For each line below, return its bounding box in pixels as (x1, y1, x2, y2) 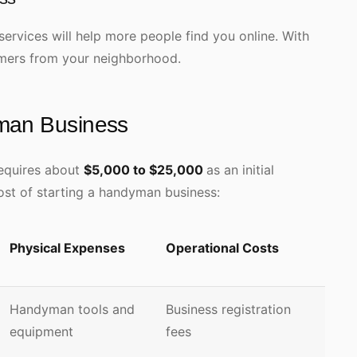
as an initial (206, 162, 274, 178)
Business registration (166, 301, 291, 317)
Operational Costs (166, 240, 279, 256)
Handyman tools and (10, 301, 135, 317)
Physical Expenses (10, 240, 125, 256)
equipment (10, 324, 77, 339)
